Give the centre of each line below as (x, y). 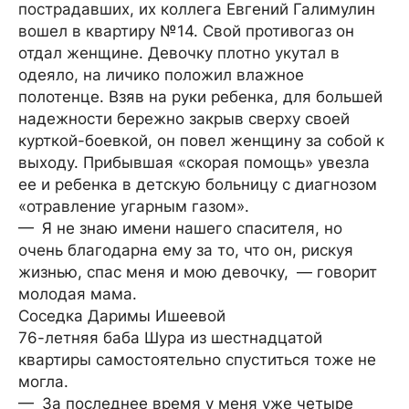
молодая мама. (78, 294)
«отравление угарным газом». (134, 206)
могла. (43, 382)
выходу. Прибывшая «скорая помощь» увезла (194, 163)
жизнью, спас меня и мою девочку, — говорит (198, 272)
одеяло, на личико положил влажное (161, 75)
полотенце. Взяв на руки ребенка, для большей (200, 97)
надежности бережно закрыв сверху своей (184, 119)
